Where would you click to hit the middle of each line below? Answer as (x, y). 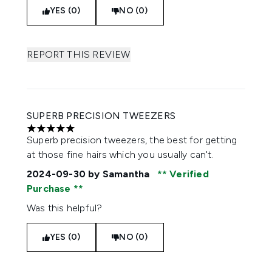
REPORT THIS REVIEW (79, 54)
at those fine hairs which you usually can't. (120, 155)
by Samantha (119, 174)
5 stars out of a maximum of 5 (92, 134)
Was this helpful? (65, 208)
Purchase (50, 189)
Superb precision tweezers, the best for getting (132, 140)
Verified (188, 174)
